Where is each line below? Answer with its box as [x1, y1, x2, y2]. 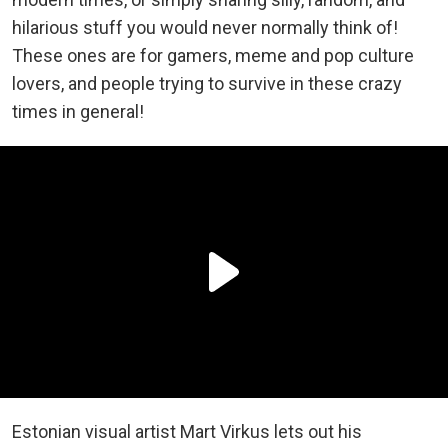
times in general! [12, 100, 144, 122]
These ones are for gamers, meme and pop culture [12, 44, 414, 66]
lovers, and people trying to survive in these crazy [12, 72, 402, 94]
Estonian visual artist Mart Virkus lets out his [12, 420, 362, 442]
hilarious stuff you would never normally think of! [12, 16, 398, 38]
